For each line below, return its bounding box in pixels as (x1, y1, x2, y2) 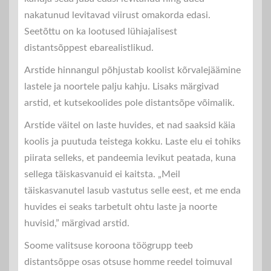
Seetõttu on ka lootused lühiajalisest (24, 26, 177, 36)
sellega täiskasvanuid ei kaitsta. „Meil (24, 169, 180, 179)
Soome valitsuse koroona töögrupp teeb (24, 240, 193, 250)
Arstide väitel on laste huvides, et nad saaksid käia (24, 120, 235, 130)
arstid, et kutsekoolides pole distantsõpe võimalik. (24, 97, 235, 108)
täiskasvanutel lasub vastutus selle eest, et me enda (24, 185, 241, 195)
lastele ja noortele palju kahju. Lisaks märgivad (24, 81, 219, 91)
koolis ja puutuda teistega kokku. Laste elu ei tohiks (24, 136, 241, 146)
